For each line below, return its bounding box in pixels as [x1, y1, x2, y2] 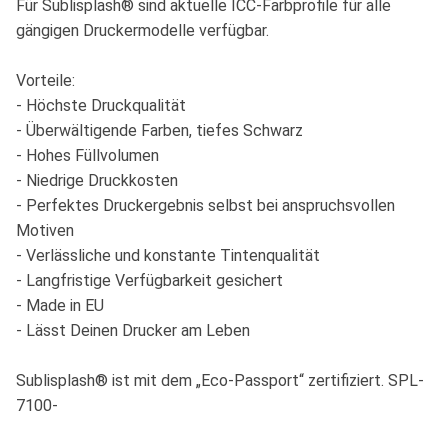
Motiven [16, 221, 74, 241]
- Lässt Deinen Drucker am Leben [16, 321, 250, 341]
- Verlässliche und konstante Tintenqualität [16, 246, 320, 266]
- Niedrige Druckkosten [16, 171, 178, 191]
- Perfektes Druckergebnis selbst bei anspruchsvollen [16, 196, 395, 216]
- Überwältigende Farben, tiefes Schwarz [16, 121, 303, 141]
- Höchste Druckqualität [16, 96, 186, 116]
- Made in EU [16, 296, 104, 316]
